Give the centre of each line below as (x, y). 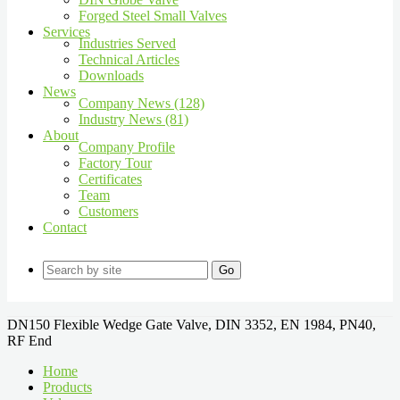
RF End (29, 341)
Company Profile (127, 147)
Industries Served (127, 43)
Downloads (111, 75)
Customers (108, 211)
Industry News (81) (133, 119)
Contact (65, 227)
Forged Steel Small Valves (153, 16)
